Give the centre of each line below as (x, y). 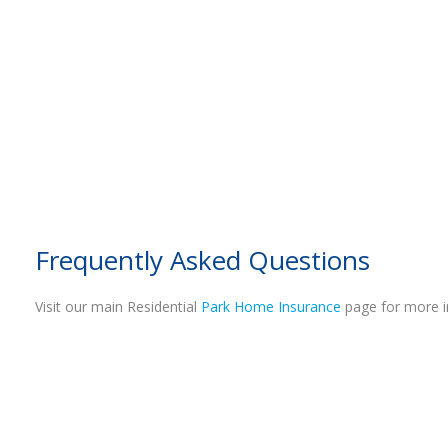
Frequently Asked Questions (202, 259)
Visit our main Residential (118, 306)
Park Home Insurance (271, 306)
